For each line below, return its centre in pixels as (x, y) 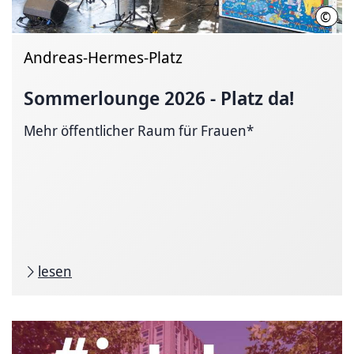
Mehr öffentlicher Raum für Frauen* (139, 130)
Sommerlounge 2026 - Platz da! (159, 98)
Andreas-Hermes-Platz (103, 57)
